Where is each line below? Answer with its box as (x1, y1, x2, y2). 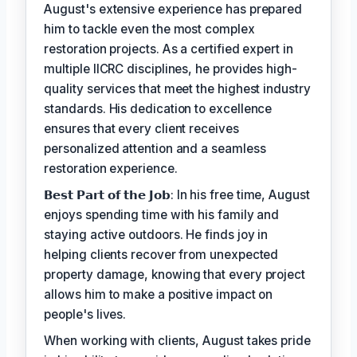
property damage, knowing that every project (44, 266, 305, 282)
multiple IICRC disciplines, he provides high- (44, 61, 297, 76)
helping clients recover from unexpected (44, 246, 279, 262)
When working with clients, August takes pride (44, 332, 311, 348)
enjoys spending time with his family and (44, 206, 280, 222)
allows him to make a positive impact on (44, 286, 273, 302)
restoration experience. (44, 160, 178, 176)
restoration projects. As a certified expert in (44, 41, 293, 57)
